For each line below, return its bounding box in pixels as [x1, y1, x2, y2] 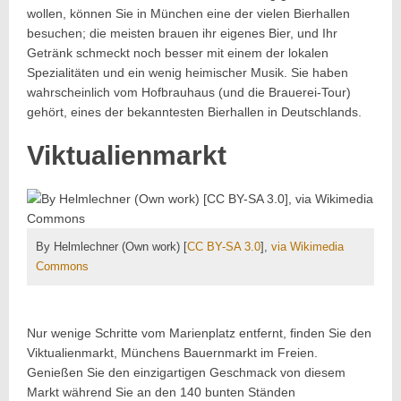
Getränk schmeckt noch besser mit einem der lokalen [27, 46, 328, 61]
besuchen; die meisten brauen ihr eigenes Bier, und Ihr [27, 26, 337, 41]
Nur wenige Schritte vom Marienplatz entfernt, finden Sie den [27, 326, 371, 341]
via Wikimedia [271, 240, 344, 254]
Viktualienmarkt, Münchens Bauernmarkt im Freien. [27, 346, 318, 361]
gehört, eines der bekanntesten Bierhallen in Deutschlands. [27, 105, 362, 120]
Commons [36, 260, 89, 274]
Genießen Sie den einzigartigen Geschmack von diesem [27, 365, 346, 380]
